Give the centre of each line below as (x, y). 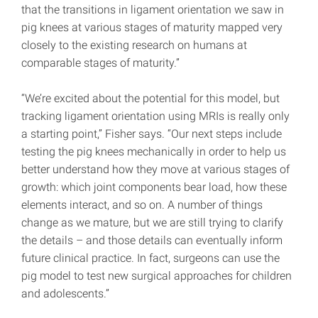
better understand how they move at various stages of (155, 170)
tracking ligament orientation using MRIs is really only (155, 116)
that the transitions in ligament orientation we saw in (153, 10)
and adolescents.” (65, 294)
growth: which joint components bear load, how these (154, 187)
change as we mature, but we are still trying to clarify (152, 223)
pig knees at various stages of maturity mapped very (152, 28)
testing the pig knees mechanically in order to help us (154, 152)
